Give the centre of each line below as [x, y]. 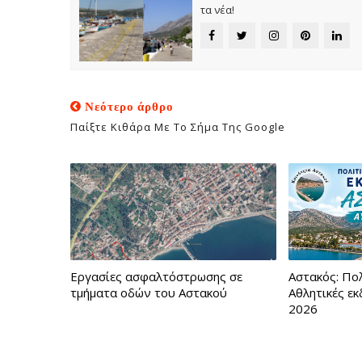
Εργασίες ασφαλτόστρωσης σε [156, 276]
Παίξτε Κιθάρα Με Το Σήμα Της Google [178, 127]
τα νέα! [217, 10]
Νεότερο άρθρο [128, 106]
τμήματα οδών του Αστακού [149, 293]
